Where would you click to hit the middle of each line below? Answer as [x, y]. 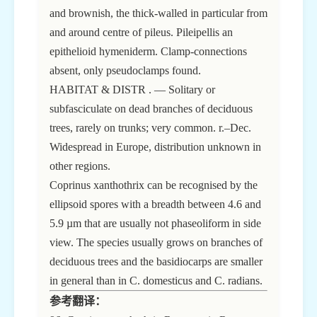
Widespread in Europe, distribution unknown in [155, 147]
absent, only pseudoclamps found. [125, 71]
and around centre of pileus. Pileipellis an [141, 33]
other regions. [80, 166]
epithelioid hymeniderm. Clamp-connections [148, 52]
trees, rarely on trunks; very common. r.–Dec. [150, 128]
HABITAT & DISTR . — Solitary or [132, 90]
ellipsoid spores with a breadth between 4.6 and [155, 204]
